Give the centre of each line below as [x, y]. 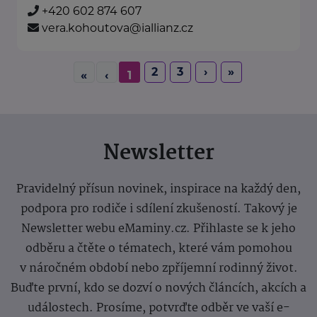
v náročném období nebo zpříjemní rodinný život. [158, 269]
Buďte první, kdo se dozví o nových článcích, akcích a [158, 289]
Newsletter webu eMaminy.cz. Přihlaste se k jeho [158, 229]
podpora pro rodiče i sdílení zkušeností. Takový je [158, 209]
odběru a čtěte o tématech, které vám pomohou [158, 249]
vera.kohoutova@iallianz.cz [117, 28]
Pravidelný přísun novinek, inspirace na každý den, [158, 190]
